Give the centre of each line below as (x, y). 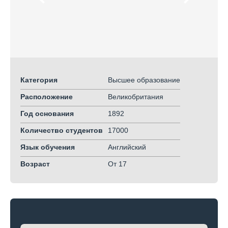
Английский (127, 147)
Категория (39, 80)
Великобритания (136, 96)
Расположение (47, 96)
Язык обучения (48, 147)
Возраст (35, 164)
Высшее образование (144, 80)
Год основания (47, 113)
